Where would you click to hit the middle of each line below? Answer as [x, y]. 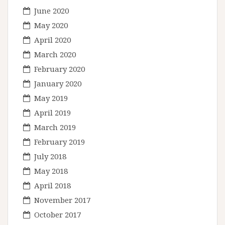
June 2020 [51, 11]
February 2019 [60, 142]
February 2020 [60, 69]
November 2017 [62, 200]
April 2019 [52, 113]
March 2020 [55, 54]
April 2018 [52, 185]
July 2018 [50, 156]
